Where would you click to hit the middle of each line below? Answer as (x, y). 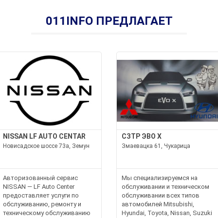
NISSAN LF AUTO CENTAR (45, 136)
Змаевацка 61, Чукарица (156, 146)
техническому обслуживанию (47, 213)
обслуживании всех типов (161, 195)
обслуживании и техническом (165, 186)
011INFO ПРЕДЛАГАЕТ (109, 21)
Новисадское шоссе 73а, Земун (46, 146)
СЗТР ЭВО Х (142, 136)
